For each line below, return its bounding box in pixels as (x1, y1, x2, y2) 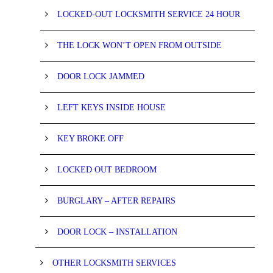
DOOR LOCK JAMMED (57, 71, 144, 81)
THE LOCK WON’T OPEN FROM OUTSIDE (57, 40, 222, 50)
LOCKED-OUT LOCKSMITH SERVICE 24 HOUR (57, 9, 240, 19)
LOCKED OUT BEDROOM (57, 165, 157, 174)
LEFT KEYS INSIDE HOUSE (57, 102, 166, 112)
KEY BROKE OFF (57, 133, 124, 143)
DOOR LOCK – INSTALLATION (57, 227, 177, 236)
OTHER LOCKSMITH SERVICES (52, 258, 176, 268)
